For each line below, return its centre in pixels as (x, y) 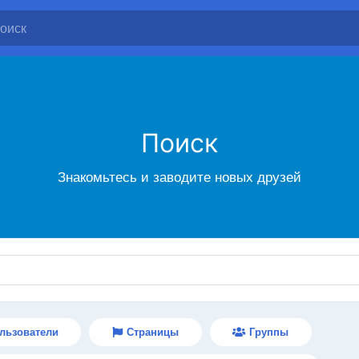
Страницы (152, 332)
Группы (269, 332)
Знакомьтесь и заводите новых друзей (179, 177)
